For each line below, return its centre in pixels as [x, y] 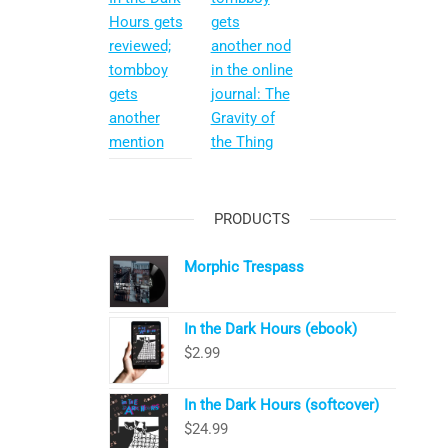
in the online [251, 69]
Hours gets [145, 21]
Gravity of [242, 117]
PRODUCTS [252, 219]
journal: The [250, 93]
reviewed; [139, 45]
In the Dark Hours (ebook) [270, 329]
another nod [250, 45]
